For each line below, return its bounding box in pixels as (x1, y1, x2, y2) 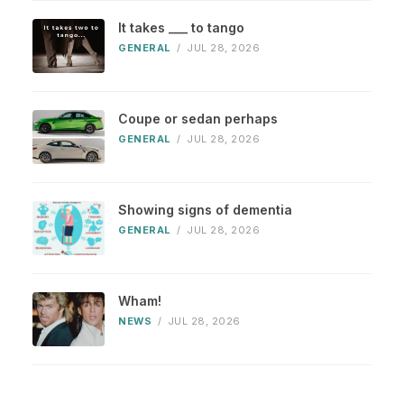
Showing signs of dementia (118, 202, 292, 218)
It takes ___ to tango (118, 20, 244, 36)
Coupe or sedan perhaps (118, 111, 278, 127)
